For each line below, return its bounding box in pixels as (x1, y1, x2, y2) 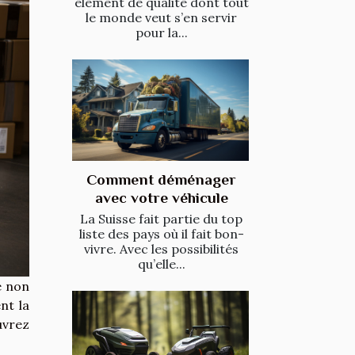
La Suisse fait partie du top (80, 210, 242, 227)
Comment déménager (86, 170, 236, 188)
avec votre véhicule (94, 189, 228, 206)
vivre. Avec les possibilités (84, 240, 239, 257)
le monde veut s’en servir (86, 10, 237, 26)
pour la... (135, 25, 188, 41)
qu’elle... (137, 255, 185, 272)
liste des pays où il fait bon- (78, 225, 244, 242)
